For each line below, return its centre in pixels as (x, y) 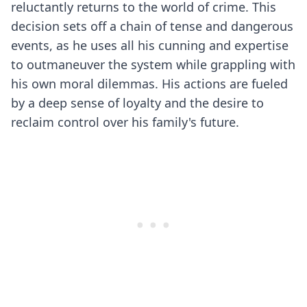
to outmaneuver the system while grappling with (153, 64)
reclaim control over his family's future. (125, 122)
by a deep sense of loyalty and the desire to (137, 103)
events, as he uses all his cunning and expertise (150, 45)
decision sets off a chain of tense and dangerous (152, 26)
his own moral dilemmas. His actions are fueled (149, 84)
